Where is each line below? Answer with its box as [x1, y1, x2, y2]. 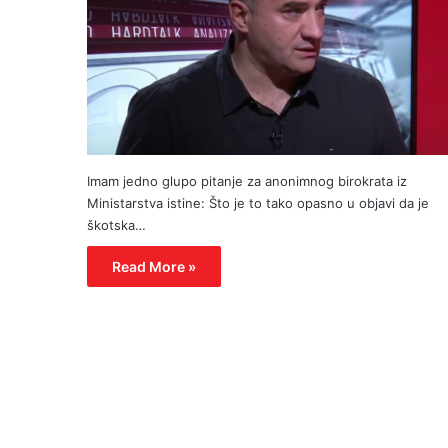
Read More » [112, 257, 196, 275]
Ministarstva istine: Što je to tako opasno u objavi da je [87, 194, 429, 211]
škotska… [87, 216, 146, 233]
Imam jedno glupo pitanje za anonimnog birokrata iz [87, 172, 407, 189]
